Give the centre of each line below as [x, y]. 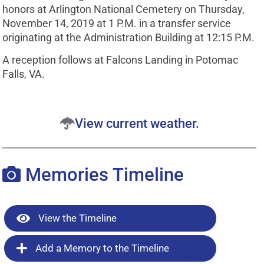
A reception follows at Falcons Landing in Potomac [121, 60]
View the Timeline [77, 218]
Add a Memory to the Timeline [101, 248]
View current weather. [137, 123]
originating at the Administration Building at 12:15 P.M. [129, 37]
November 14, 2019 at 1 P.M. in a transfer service [117, 23]
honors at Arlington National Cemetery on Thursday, [124, 9]
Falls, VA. [24, 74]
